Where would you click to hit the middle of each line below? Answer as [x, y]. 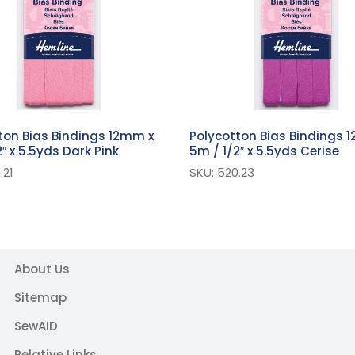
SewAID [36, 326]
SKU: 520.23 [222, 173]
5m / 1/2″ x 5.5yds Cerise [264, 151]
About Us [42, 269]
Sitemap [40, 298]
